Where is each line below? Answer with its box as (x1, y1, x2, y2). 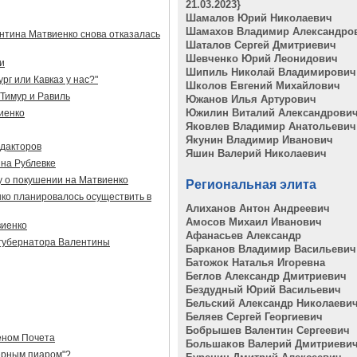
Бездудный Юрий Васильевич (186, 284, 341, 296)
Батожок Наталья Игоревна (186, 257, 325, 269)
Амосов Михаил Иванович (186, 216, 322, 228)
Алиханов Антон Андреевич (186, 202, 330, 214)
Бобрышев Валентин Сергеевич (186, 324, 350, 336)
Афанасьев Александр (186, 229, 301, 241)
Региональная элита (186, 178, 316, 191)
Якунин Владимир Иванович (186, 134, 333, 146)
